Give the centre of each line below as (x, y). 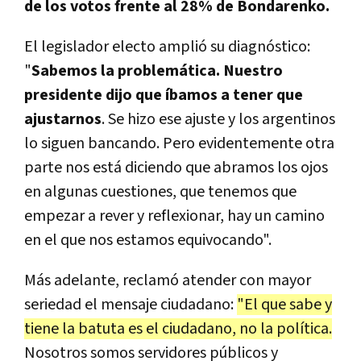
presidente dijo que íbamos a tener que (164, 95)
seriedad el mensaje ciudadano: (131, 305)
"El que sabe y (284, 305)
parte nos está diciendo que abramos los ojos (176, 168)
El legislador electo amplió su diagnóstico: (167, 47)
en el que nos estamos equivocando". (148, 241)
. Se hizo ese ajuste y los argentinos (218, 120)
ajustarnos (63, 120)
